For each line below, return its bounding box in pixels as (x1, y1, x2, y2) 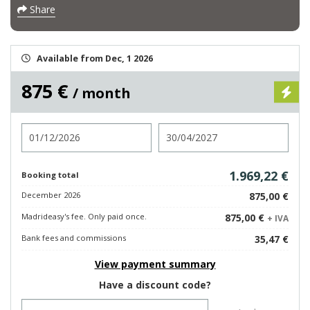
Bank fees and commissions (21, 232, 126, 243)
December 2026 (21, 190, 80, 200)
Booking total (21, 170, 79, 180)
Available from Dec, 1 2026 (37, 53, 153, 64)
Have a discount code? (99, 278, 211, 291)
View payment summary (94, 257, 216, 271)
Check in (21, 122, 63, 136)
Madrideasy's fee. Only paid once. (21, 211, 147, 221)
